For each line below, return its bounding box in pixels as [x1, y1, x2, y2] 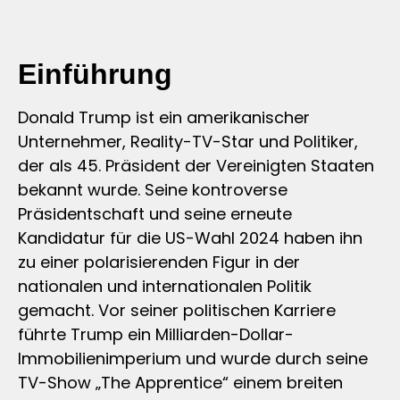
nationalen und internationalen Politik [18, 274, 312, 297]
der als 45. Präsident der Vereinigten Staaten [18, 154, 374, 177]
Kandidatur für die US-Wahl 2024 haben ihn [18, 226, 362, 249]
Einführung [18, 57, 172, 90]
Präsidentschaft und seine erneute [18, 202, 292, 225]
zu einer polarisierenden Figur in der [18, 250, 300, 273]
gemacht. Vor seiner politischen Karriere [18, 298, 336, 321]
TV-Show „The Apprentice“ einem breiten [18, 371, 343, 394]
